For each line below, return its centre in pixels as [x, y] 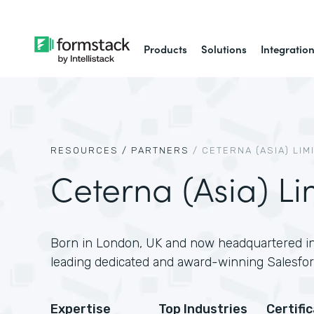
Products [166, 49]
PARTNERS [160, 150]
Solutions [224, 49]
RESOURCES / [89, 150]
